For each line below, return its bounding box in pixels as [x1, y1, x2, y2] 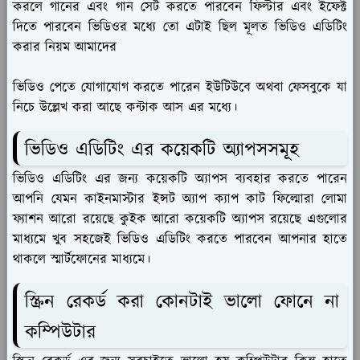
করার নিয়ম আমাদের [13, 38, 117, 58]
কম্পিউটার [25, 318, 96, 346]
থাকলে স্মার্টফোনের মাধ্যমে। [13, 249, 150, 269]
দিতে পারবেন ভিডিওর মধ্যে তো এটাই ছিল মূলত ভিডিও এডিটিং [13, 18, 347, 38]
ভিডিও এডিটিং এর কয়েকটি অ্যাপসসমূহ [25, 137, 299, 165]
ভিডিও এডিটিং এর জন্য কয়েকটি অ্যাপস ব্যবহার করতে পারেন [13, 169, 347, 189]
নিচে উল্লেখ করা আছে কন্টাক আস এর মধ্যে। [13, 98, 237, 118]
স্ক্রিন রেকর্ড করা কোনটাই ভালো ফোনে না [25, 288, 339, 316]
